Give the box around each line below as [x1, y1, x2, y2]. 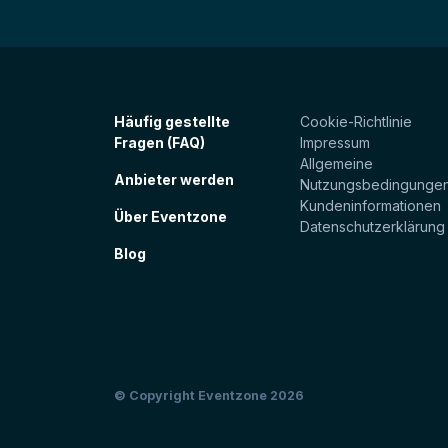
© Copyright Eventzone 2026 [114, 387, 304, 403]
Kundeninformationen [300, 196, 441, 214]
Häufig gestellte [114, 112, 230, 130]
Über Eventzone [114, 207, 227, 225]
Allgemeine [300, 154, 373, 172]
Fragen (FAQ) [114, 133, 205, 151]
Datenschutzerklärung [300, 217, 445, 235]
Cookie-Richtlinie [300, 112, 412, 130]
